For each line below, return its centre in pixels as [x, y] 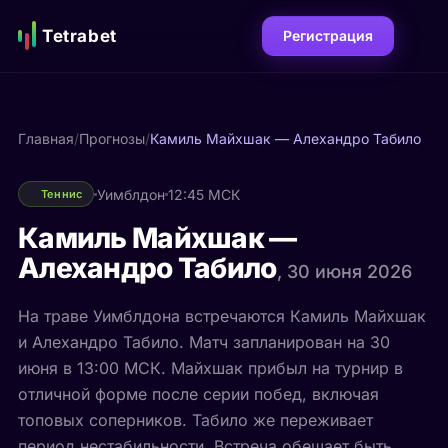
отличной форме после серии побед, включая [198, 394]
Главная [45, 138]
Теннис [61, 194]
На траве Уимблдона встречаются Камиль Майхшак [221, 316]
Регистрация [328, 35]
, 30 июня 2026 [344, 271]
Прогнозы [111, 138]
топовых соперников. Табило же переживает [195, 420]
